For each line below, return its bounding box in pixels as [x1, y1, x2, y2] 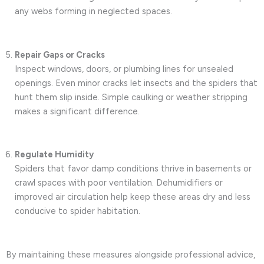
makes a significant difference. [15, 105, 140, 117]
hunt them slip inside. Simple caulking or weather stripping [15, 91, 247, 103]
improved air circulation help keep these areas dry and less [15, 192, 250, 203]
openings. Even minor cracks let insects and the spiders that [15, 77, 258, 88]
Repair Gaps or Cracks [15, 49, 105, 60]
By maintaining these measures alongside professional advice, [6, 249, 255, 260]
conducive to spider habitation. [15, 206, 140, 217]
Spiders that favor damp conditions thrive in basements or [15, 163, 252, 174]
